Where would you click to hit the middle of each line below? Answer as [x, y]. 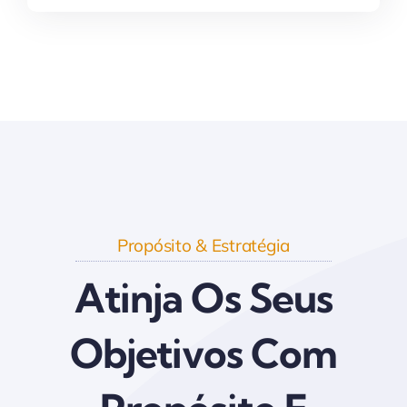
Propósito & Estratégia [203, 246]
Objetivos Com [203, 354]
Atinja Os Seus [203, 298]
